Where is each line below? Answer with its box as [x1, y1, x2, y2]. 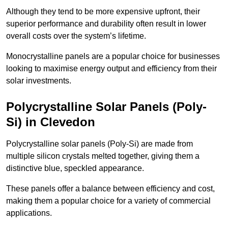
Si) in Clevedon [6, 115, 95, 129]
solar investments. [6, 76, 71, 85]
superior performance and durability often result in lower [6, 19, 206, 28]
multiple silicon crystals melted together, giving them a [6, 152, 199, 161]
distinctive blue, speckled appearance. [6, 164, 144, 173]
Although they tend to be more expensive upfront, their [6, 7, 200, 16]
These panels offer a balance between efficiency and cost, [6, 184, 215, 193]
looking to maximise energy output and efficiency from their [6, 64, 217, 73]
